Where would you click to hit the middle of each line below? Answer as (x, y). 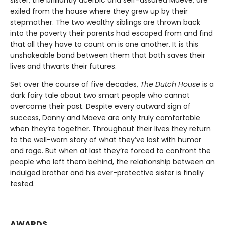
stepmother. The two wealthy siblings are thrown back (105, 22)
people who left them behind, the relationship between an (113, 162)
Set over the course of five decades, (75, 85)
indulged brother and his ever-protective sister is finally (107, 173)
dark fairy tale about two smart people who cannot (100, 96)
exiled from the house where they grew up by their (99, 11)
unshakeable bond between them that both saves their (108, 55)
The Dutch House (170, 85)
